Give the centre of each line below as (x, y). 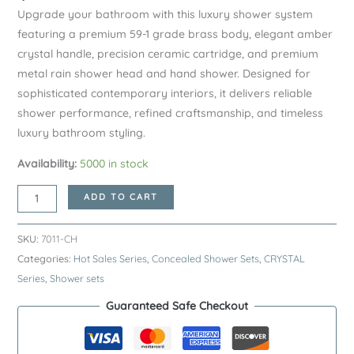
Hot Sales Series (110, 259)
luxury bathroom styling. (81, 132)
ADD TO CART (121, 196)
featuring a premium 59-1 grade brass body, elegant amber (175, 34)
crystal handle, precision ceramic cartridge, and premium (168, 53)
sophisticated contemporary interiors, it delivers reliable (164, 93)
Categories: (45, 259)
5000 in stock (114, 163)
